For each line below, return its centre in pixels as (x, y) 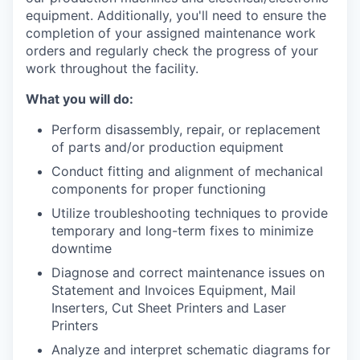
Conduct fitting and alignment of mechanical (187, 171)
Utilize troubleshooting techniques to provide (190, 213)
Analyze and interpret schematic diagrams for (191, 350)
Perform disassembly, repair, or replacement (186, 129)
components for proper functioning (159, 189)
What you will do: (80, 99)
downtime (82, 248)
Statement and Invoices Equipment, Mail (174, 290)
